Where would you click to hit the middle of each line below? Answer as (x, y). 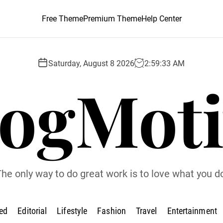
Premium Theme (112, 19)
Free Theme (62, 19)
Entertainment (192, 211)
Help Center (161, 19)
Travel (146, 211)
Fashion (111, 211)
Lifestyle (72, 211)
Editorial (32, 211)
